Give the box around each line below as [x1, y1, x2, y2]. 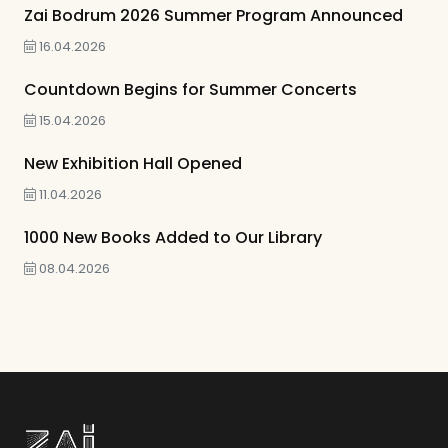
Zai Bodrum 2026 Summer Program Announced [24, 4, 403, 27]
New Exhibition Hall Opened [24, 152, 242, 175]
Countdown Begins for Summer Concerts [24, 78, 357, 101]
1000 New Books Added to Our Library [24, 226, 322, 249]
